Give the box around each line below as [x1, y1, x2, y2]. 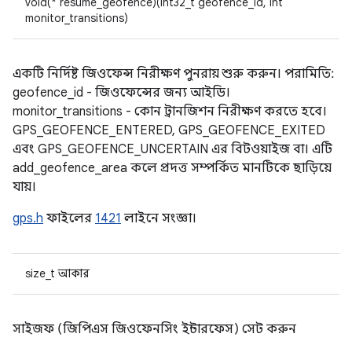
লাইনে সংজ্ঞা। [121, 211, 196, 226]
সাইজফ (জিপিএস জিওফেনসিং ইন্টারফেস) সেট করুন [13, 321, 296, 337]
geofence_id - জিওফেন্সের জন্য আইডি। [13, 85, 230, 101]
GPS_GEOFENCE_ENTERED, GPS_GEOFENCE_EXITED [13, 123, 325, 138]
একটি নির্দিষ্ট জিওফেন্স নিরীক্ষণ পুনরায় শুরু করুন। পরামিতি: [13, 66, 334, 82]
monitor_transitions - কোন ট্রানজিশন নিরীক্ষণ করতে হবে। [13, 104, 327, 119]
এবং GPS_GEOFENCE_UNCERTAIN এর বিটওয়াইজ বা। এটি [13, 141, 332, 157]
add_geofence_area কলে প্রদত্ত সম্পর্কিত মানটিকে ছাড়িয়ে [13, 160, 332, 176]
